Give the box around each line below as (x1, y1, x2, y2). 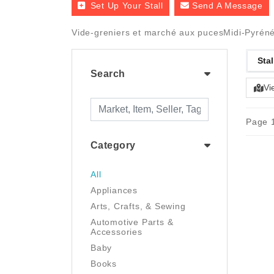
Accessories (91, 227, 143, 237)
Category (91, 140, 136, 150)
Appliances (91, 185, 138, 195)
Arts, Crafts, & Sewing (91, 201, 186, 211)
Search (91, 68, 125, 79)
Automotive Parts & (91, 217, 174, 227)
